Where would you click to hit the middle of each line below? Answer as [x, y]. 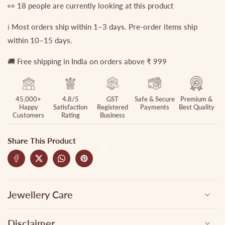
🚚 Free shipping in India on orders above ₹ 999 [87, 62]
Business [112, 115]
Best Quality [196, 107]
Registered [112, 107]
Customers [29, 115]
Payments [154, 107]
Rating [70, 115]
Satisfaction [71, 107]
